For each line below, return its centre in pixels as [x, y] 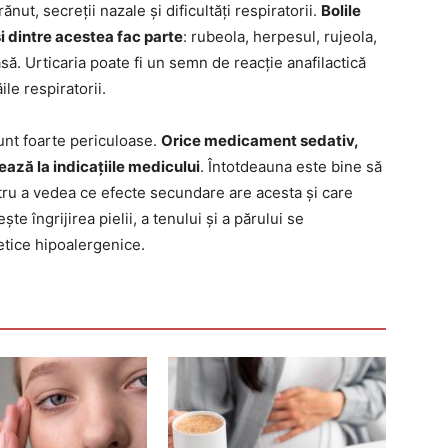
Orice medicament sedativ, [259, 140]
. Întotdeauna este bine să [291, 166]
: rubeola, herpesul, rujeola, [280, 36]
